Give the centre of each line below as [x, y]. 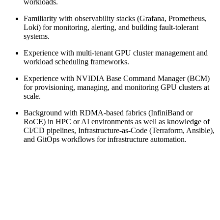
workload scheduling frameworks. [76, 61]
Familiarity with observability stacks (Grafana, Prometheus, [115, 18]
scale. [32, 96]
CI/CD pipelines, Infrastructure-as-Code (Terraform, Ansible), [119, 130]
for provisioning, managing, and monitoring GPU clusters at [116, 87]
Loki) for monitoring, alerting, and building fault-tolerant [111, 27]
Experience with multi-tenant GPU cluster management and [116, 53]
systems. [37, 36]
